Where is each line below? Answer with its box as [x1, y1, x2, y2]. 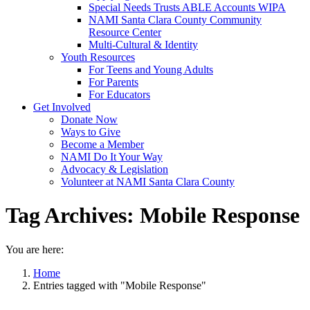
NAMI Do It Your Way [61, 151, 163, 163]
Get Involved [33, 101, 91, 113]
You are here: [6, 243, 64, 255]
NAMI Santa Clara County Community [89, 14, 262, 26]
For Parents [89, 76, 138, 88]
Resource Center [89, 26, 161, 38]
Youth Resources [61, 51, 135, 63]
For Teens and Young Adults [89, 64, 213, 75]
